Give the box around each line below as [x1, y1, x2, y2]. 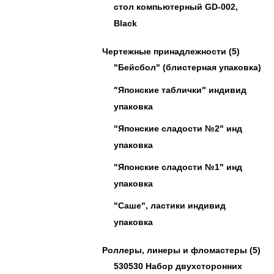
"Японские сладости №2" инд [114, 124, 242, 133]
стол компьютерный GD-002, [114, 2, 238, 12]
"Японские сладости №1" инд [114, 162, 242, 172]
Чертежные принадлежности [102, 46, 226, 56]
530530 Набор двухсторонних [114, 261, 242, 271]
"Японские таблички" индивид [114, 85, 246, 95]
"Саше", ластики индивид [114, 201, 226, 210]
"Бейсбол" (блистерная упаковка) [114, 62, 261, 72]
